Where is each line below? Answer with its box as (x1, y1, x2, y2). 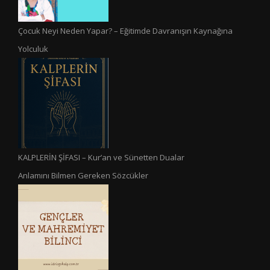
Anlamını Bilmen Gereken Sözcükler (18, 170, 148, 181)
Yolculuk (18, 43, 48, 55)
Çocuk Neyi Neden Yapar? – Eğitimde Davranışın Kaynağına (18, 25, 233, 37)
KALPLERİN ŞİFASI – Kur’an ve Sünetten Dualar (18, 152, 184, 163)
